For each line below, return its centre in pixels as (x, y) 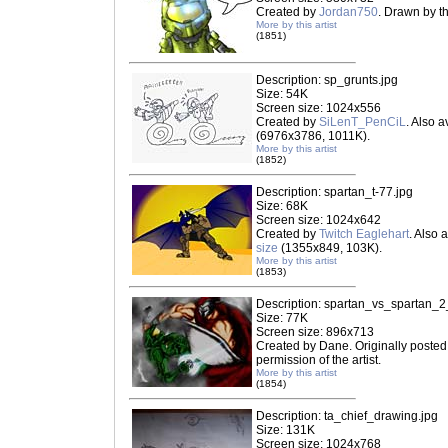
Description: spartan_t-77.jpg (334, 192)
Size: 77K (282, 318)
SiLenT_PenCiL (362, 122)
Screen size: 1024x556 (318, 108)
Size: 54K (282, 94)
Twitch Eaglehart (364, 234)
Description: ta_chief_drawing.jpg (347, 416)
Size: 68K (282, 206)
